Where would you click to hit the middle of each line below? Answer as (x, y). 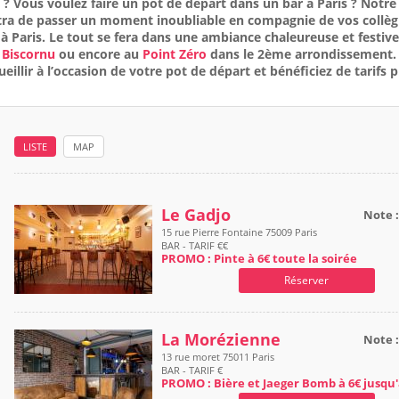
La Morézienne (221, 339)
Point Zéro (175, 54)
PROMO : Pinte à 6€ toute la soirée (259, 258)
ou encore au (99, 54)
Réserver (306, 280)
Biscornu (28, 54)
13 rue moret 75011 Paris (218, 357)
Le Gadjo (196, 215)
